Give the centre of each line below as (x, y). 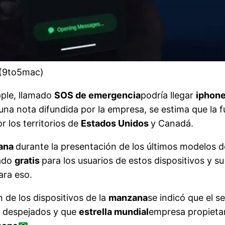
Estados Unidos (116, 124)
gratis (28, 161)
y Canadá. (172, 124)
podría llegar (168, 95)
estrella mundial (114, 212)
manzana (128, 198)
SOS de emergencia (98, 95)
